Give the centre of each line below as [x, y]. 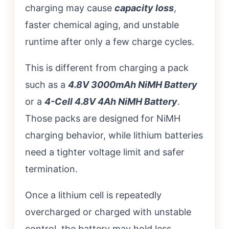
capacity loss [144, 8]
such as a [47, 84]
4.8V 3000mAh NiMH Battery [133, 84]
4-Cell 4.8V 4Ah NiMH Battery [111, 101]
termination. [51, 169]
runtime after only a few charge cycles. [110, 41]
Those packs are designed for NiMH [103, 118]
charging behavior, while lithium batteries [114, 135]
